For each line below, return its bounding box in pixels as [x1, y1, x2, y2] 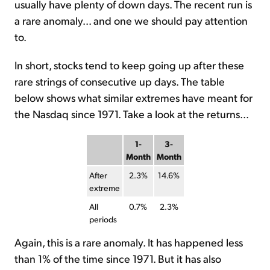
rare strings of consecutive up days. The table [14, 74, 225, 88]
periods [89, 213, 117, 224]
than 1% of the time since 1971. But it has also [14, 251, 221, 265]
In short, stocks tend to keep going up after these [14, 57, 244, 72]
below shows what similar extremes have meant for [14, 90, 253, 104]
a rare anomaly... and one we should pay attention [14, 13, 248, 27]
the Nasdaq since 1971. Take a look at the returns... [14, 106, 249, 121]
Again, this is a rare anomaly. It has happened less [14, 234, 243, 249]
